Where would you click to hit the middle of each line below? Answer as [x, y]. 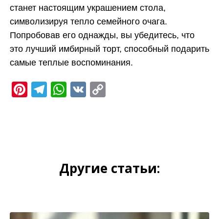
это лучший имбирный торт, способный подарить [109, 49]
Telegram [79, 89]
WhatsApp [103, 89]
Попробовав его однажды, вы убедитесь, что [102, 35]
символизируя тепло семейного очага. [88, 21]
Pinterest [58, 89]
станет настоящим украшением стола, [88, 8]
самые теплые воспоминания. [71, 62]
